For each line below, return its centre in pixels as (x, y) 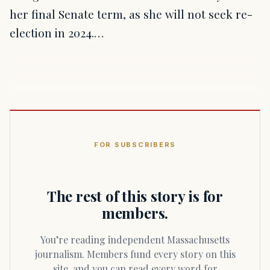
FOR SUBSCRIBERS (135, 145)
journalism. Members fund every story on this (135, 254)
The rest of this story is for (135, 196)
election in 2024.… (57, 33)
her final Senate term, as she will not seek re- (131, 14)
